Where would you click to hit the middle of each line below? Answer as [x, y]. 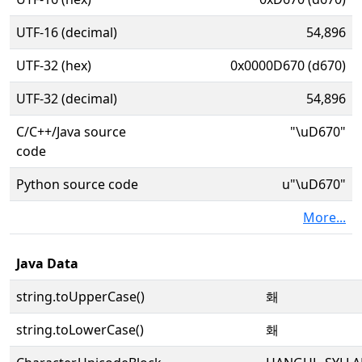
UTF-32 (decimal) [67, 99]
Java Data [47, 263]
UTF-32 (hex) [54, 65]
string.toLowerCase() [80, 330]
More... [324, 217]
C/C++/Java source [71, 132]
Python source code [77, 184]
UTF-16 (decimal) [67, 32]
